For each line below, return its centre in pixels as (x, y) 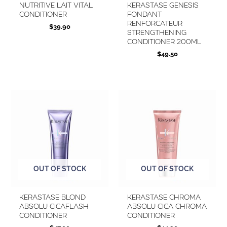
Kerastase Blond (53, 197)
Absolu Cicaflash (54, 206)
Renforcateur (155, 24)
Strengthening (157, 33)
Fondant (144, 15)
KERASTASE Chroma (164, 197)
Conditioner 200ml (164, 42)
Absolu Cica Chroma (167, 206)
